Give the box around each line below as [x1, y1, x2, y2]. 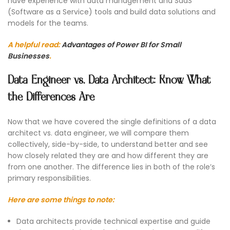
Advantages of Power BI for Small [62, 40, 181, 50]
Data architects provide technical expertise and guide [16, 216, 210, 227]
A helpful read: [8, 40, 62, 50]
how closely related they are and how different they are [8, 150, 208, 161]
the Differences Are [8, 90, 94, 105]
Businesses [8, 51, 49, 62]
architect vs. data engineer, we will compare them [8, 128, 189, 139]
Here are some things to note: [8, 195, 114, 205]
